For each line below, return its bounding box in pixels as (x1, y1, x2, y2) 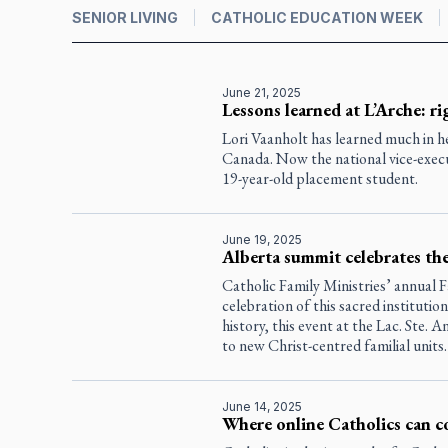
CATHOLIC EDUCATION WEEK (211, 8, 423, 26)
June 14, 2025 (221, 398, 302, 414)
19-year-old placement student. (221, 167, 418, 189)
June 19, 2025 (221, 231, 302, 247)
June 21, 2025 (221, 84, 301, 100)
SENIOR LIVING (72, 8, 178, 26)
